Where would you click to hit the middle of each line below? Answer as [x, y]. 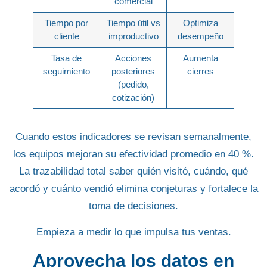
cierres [200, 72]
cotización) [133, 98]
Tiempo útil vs [133, 23]
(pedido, [133, 85]
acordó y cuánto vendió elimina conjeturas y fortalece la [133, 189]
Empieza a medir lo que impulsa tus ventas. [133, 232]
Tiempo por [66, 23]
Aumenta [200, 58]
